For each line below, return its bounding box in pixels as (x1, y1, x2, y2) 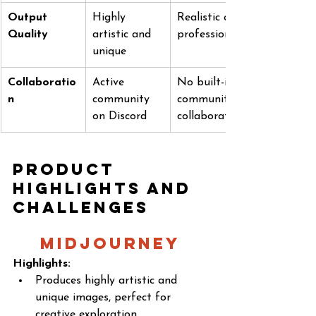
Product (13, 159, 122, 179)
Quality (8, 29, 48, 40)
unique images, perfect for (35, 292, 174, 303)
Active (92, 77, 128, 88)
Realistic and (177, 12, 246, 23)
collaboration (177, 111, 245, 122)
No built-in (177, 77, 237, 88)
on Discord (92, 111, 147, 122)
